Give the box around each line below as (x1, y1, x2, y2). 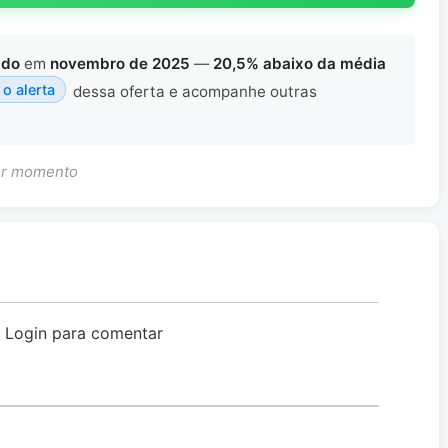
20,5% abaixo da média (213, 53, 386, 73)
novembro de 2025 (50, 53, 190, 73)
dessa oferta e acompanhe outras (68, 81, 317, 101)
